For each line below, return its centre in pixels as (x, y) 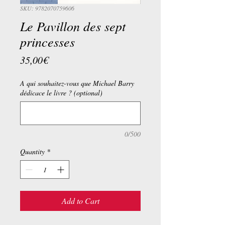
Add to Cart (80, 201)
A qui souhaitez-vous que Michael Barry (77, 83)
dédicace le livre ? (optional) (61, 93)
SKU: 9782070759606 (47, 8)
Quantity (32, 151)
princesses (47, 41)
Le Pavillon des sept (73, 26)
